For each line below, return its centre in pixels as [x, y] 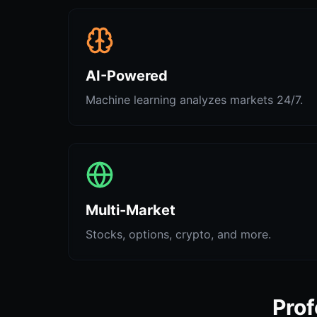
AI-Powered [127, 76]
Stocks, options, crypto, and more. [178, 234]
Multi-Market [131, 210]
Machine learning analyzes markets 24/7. [194, 100]
